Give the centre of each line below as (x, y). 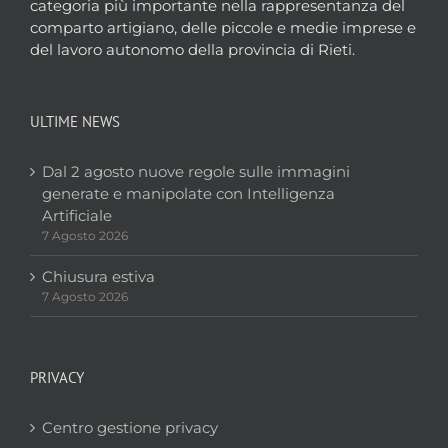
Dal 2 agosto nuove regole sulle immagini (196, 172)
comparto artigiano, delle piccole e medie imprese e (223, 28)
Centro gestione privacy (130, 428)
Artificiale (77, 216)
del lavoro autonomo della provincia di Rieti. (192, 50)
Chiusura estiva (98, 277)
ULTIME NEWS (75, 122)
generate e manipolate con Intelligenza (188, 194)
